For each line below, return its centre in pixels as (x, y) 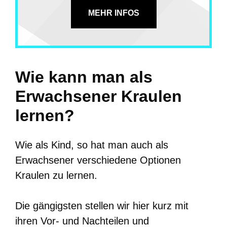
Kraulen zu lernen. (56, 175)
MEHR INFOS (113, 13)
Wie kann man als (84, 77)
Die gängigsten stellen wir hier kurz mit (102, 205)
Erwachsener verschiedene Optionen (98, 160)
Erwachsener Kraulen (99, 96)
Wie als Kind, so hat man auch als (92, 145)
